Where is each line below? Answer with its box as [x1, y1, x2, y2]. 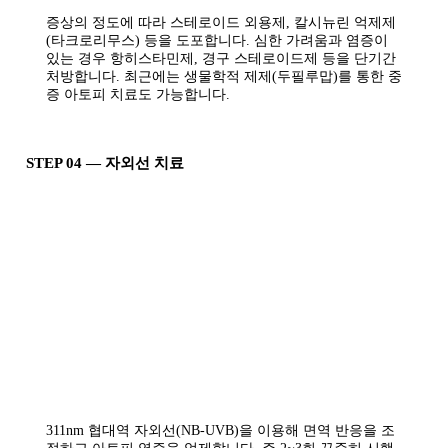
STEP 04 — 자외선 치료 [26, 155, 184, 172]
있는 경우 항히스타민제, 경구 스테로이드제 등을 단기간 [46, 51, 396, 67]
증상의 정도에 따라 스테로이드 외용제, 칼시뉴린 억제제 [46, 15, 396, 31]
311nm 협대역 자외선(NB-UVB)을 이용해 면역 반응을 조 [46, 423, 395, 439]
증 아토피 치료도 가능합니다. [46, 87, 230, 103]
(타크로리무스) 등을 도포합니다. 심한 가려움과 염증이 [46, 33, 388, 49]
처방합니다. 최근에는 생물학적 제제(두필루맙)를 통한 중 [46, 69, 402, 85]
